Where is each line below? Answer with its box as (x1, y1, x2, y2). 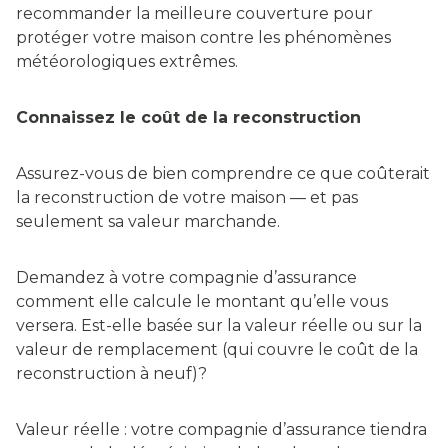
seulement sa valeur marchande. (16, 212, 284, 232)
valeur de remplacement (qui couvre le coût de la (16, 340, 418, 360)
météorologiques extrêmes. (16, 52, 238, 72)
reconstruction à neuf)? (16, 364, 207, 384)
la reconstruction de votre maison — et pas (16, 188, 358, 208)
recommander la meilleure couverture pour (16, 4, 373, 24)
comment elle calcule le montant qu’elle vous (16, 292, 388, 312)
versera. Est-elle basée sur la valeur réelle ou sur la (16, 316, 422, 336)
